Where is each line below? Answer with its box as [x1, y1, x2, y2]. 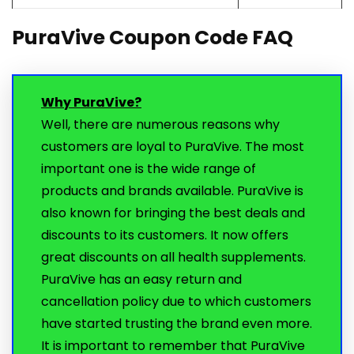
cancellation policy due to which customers [41, 292, 311, 311]
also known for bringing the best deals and [41, 204, 305, 223]
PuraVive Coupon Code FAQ [12, 24, 293, 52]
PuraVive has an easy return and [41, 270, 242, 289]
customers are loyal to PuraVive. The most [41, 137, 304, 156]
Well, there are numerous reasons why [41, 115, 280, 134]
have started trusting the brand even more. [41, 314, 312, 333]
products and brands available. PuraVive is [41, 182, 303, 201]
